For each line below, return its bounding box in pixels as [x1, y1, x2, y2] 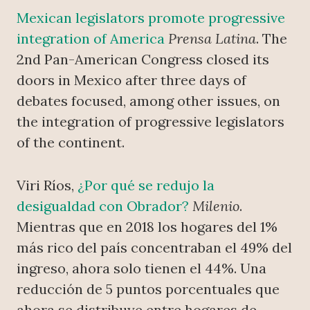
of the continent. [17, 134, 125, 152]
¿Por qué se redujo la [77, 176, 215, 194]
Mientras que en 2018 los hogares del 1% [17, 218, 277, 236]
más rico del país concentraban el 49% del [17, 239, 292, 257]
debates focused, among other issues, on [17, 92, 280, 110]
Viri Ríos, [17, 176, 77, 194]
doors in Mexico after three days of [17, 71, 246, 89]
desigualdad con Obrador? [17, 197, 189, 215]
